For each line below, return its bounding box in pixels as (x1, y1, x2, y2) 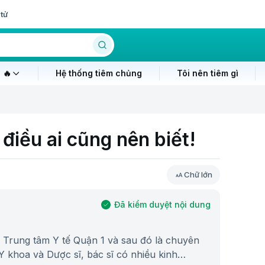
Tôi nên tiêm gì (176, 68, 238, 78)
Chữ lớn (184, 170, 212, 179)
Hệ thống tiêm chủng (55, 68, 142, 78)
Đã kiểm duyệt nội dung (114, 199, 211, 210)
